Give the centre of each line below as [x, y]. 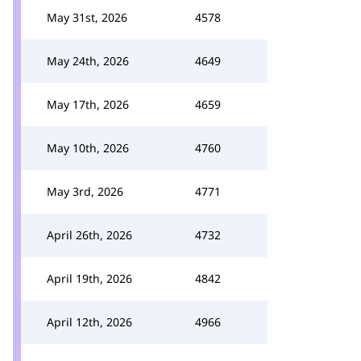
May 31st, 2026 [87, 17]
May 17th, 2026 [88, 104]
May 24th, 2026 [88, 61]
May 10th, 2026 [88, 148]
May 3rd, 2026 [85, 191]
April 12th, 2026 [89, 322]
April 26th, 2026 [89, 235]
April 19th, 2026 [89, 278]
